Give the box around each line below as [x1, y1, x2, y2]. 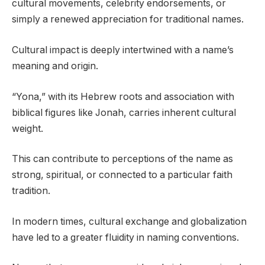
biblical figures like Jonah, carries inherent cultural [12, 106, 236, 118]
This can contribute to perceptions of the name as [12, 153, 233, 165]
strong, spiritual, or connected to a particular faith [12, 169, 232, 181]
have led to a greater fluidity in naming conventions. [12, 231, 239, 243]
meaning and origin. [12, 60, 98, 72]
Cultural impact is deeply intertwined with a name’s [12, 44, 234, 56]
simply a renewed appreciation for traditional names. [12, 14, 244, 25]
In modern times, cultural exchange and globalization [12, 215, 247, 227]
